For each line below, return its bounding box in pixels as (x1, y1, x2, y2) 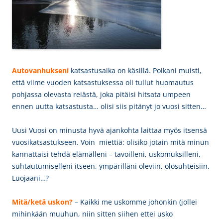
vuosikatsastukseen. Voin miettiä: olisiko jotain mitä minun (12, 137, 209, 147)
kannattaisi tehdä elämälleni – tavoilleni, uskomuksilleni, (12, 149, 201, 159)
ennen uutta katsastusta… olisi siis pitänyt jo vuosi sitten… (12, 102, 206, 111)
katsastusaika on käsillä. (71, 66, 151, 75)
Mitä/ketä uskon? (12, 197, 75, 207)
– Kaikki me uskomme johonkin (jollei (75, 197, 197, 207)
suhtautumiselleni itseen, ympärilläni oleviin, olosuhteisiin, (12, 161, 210, 171)
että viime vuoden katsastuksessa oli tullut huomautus (12, 78, 194, 87)
